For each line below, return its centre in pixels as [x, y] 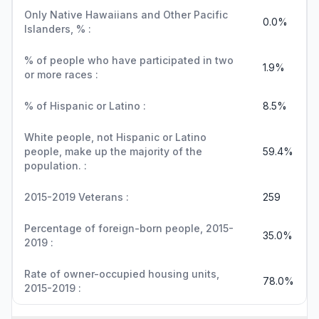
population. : [56, 166]
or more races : [61, 74]
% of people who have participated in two [129, 60]
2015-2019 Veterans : [77, 197]
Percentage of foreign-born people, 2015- [129, 228]
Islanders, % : [58, 29]
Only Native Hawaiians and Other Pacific [126, 15]
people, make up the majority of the [113, 151]
